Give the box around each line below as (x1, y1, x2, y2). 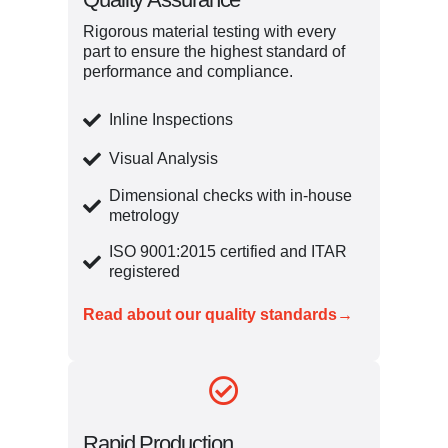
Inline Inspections (109, 110, 233, 128)
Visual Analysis (109, 149, 218, 167)
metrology (109, 207, 179, 225)
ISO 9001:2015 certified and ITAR (109, 243, 347, 261)
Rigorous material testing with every (83, 22, 336, 40)
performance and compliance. (83, 62, 297, 80)
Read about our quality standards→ (83, 306, 353, 324)
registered (109, 263, 180, 281)
